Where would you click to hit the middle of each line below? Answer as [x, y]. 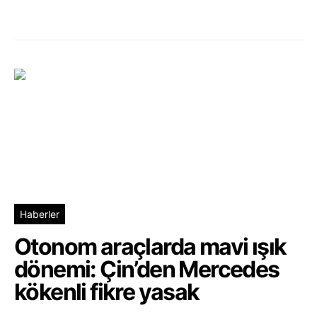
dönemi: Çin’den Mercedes [147, 269]
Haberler [40, 214]
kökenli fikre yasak [107, 292]
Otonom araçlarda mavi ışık [150, 246]
